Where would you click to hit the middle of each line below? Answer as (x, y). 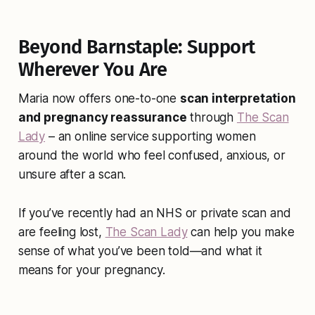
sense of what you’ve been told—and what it (140, 251)
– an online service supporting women (150, 137)
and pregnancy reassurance (102, 118)
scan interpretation (238, 99)
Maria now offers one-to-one (99, 99)
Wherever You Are (92, 70)
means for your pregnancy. (91, 270)
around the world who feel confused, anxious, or (152, 156)
